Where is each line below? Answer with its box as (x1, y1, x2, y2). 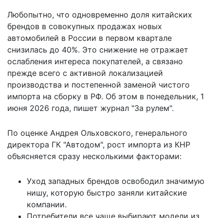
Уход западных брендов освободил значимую (27, 176, 204, 186)
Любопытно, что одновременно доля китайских (7, 9, 192, 19)
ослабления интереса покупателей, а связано (7, 56, 183, 66)
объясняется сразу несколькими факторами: (7, 151, 182, 161)
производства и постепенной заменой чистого (7, 79, 190, 90)
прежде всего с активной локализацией (7, 68, 163, 78)
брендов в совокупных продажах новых (7, 21, 162, 31)
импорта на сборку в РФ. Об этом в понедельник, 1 (7, 91, 204, 101)
